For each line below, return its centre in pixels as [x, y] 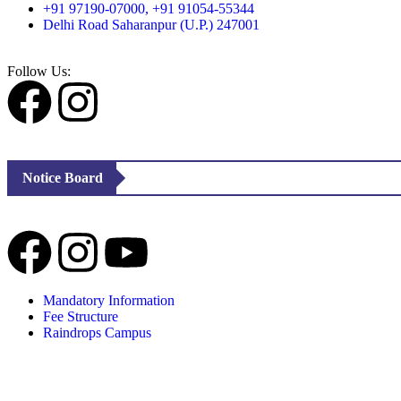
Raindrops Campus [97, 333]
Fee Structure [81, 316]
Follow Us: [39, 71]
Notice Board [63, 178]
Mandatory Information [109, 300]
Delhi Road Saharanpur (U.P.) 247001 [151, 25]
